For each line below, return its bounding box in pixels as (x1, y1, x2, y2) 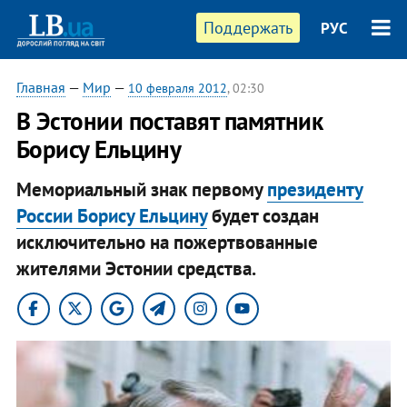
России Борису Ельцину (15, 203, 207, 228)
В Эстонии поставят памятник (15, 105, 323, 136)
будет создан (206, 203, 319, 228)
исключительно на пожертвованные (15, 229, 318, 254)
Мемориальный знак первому (15, 176, 267, 202)
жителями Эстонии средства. (15, 255, 256, 281)
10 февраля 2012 (127, 80, 227, 96)
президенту (266, 176, 363, 202)
